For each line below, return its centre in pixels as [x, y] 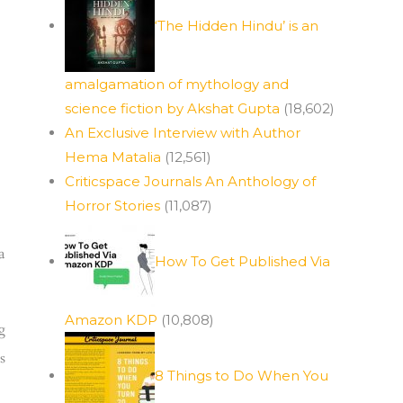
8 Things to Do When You [242, 375]
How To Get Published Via [242, 261]
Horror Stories [112, 206]
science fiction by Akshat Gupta [172, 108]
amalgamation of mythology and [177, 84]
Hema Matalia [113, 157]
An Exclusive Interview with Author [183, 133]
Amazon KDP [111, 320]
